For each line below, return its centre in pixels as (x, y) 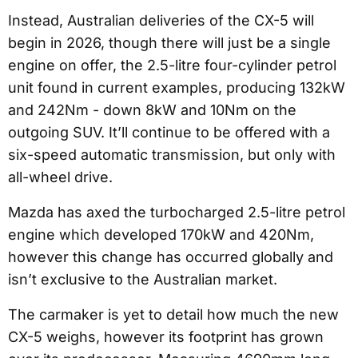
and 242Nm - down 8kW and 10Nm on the (152, 109)
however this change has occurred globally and (171, 257)
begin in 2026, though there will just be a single (169, 42)
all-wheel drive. (60, 177)
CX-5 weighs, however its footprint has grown (166, 336)
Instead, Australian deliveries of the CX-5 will (161, 20)
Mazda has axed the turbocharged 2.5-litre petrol (177, 212)
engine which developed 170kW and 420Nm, (161, 234)
